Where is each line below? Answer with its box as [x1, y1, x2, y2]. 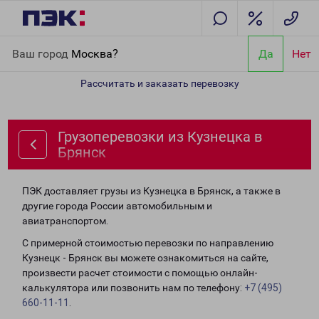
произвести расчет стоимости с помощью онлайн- [22, 267, 258, 278]
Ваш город [12, 46, 71, 61]
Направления [54, 38, 117, 50]
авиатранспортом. [22, 215, 108, 226]
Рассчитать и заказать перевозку [80, 78, 239, 89]
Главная [11, 38, 50, 50]
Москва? [71, 46, 118, 61]
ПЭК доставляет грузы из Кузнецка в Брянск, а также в [22, 185, 281, 197]
